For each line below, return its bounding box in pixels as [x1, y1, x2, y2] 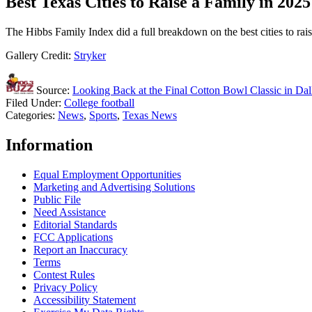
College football [64, 96, 134, 109]
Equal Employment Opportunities [33, 168, 181, 180]
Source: [33, 84, 72, 96]
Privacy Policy [33, 281, 97, 293]
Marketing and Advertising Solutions [33, 180, 195, 193]
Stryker [74, 49, 106, 61]
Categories [6, 109, 52, 121]
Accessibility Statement [33, 293, 136, 306]
